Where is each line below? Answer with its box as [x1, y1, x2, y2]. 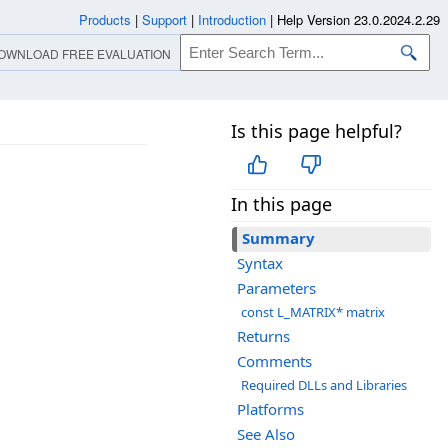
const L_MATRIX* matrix [241, 303, 385, 322]
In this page [231, 192, 332, 217]
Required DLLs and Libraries [241, 376, 407, 395]
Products [79, 10, 131, 29]
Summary [242, 228, 315, 249]
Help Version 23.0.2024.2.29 [277, 10, 440, 29]
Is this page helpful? [231, 119, 402, 143]
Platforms [237, 399, 304, 420]
